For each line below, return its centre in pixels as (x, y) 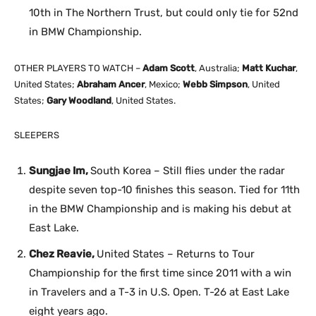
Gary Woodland (79, 100)
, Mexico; (164, 84)
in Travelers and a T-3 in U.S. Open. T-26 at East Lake (159, 292)
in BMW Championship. (85, 31)
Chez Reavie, (63, 254)
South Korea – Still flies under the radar (188, 170)
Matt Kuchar (269, 68)
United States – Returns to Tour (176, 254)
